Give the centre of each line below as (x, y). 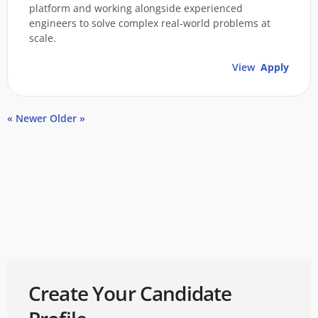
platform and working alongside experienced (136, 9)
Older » (67, 119)
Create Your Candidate (130, 294)
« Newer (27, 119)
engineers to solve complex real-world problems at (150, 23)
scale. (43, 38)
